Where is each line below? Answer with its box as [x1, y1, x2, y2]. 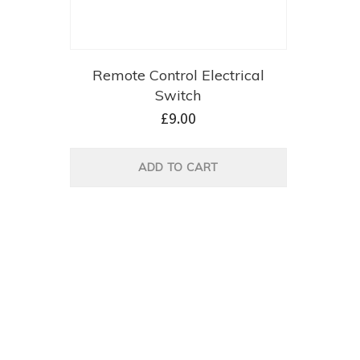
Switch [155, 86, 202, 105]
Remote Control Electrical [92, 66, 264, 85]
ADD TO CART [138, 160, 219, 175]
